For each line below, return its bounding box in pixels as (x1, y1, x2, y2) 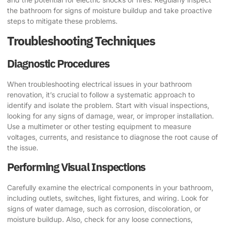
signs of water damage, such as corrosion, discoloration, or (7, 204, 201, 213)
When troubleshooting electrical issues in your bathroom (7, 80, 192, 89)
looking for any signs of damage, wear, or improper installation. (7, 111, 214, 121)
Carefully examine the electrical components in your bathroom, (7, 183, 213, 192)
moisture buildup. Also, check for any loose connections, (7, 215, 193, 224)
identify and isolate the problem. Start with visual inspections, (7, 101, 209, 110)
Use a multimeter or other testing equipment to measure (7, 122, 191, 131)
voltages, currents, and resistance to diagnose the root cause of (7, 133, 218, 142)
